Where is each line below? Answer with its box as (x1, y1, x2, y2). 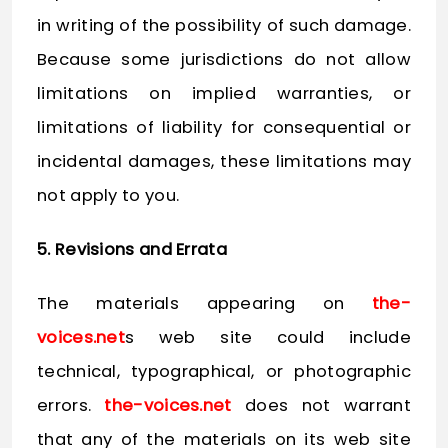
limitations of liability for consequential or (37, 116, 411, 140)
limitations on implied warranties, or (37, 82, 411, 106)
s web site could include (125, 326, 411, 350)
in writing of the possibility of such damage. (37, 14, 411, 38)
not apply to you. (37, 184, 180, 208)
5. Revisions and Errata (37, 238, 227, 262)
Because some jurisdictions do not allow (37, 48, 411, 72)
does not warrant (231, 394, 411, 418)
